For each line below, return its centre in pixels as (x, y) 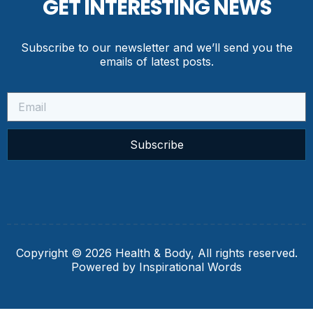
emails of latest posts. (156, 61)
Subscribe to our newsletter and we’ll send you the (156, 47)
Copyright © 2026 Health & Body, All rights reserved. (156, 253)
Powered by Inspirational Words (156, 267)
